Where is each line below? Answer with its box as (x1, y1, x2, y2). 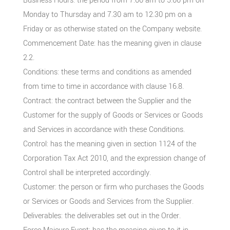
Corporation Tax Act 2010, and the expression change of (23, 152, 206, 164)
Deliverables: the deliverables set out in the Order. (23, 210, 181, 221)
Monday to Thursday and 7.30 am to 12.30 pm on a (23, 9, 192, 20)
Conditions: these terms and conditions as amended (23, 66, 191, 78)
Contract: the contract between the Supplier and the (23, 95, 191, 106)
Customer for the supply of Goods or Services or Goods (23, 109, 203, 121)
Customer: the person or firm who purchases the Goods (23, 181, 204, 193)
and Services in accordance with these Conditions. (23, 124, 185, 135)
